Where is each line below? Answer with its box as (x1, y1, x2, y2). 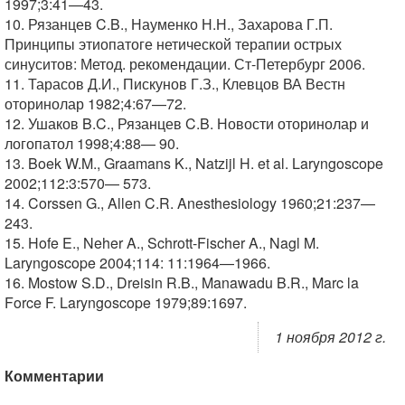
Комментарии (5, 364, 104, 386)
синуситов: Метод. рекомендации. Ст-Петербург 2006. (5, 52, 365, 74)
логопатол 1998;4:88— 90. (5, 132, 179, 154)
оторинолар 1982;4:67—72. (5, 92, 186, 114)
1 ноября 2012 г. (275, 325, 386, 347)
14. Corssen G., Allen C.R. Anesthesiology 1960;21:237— (5, 192, 375, 213)
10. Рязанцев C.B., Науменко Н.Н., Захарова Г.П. (5, 13, 333, 34)
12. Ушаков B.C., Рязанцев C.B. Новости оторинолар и (5, 112, 369, 134)
